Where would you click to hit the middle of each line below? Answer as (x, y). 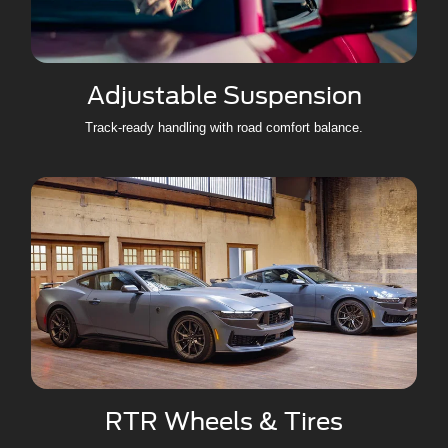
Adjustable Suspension (224, 95)
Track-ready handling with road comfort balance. (224, 127)
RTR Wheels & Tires (224, 421)
